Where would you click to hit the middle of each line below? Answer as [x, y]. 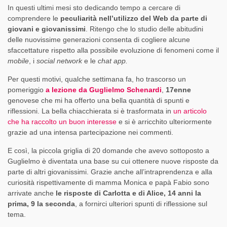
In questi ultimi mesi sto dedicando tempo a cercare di [94, 8]
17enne [178, 90]
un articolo [190, 111]
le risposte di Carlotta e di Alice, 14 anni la [128, 193]
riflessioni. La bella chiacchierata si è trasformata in [90, 111]
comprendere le [34, 18]
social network [59, 61]
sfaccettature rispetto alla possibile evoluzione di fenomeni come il [113, 50]
